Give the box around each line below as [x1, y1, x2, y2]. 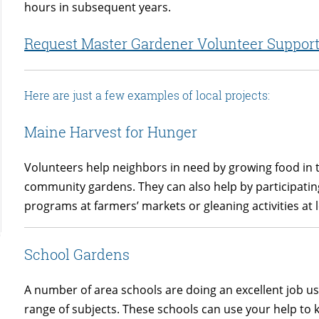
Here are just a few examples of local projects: [24, 88, 271, 103]
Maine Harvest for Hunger [24, 122, 198, 142]
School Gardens [24, 245, 130, 264]
